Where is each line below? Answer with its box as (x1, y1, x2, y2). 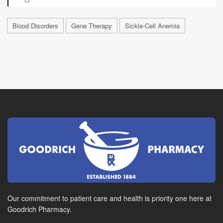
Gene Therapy (71, 20, 112, 30)
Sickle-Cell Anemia (125, 20, 180, 30)
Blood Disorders (12, 20, 58, 30)
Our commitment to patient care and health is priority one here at (7, 193, 212, 204)
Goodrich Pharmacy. (7, 204, 72, 215)
